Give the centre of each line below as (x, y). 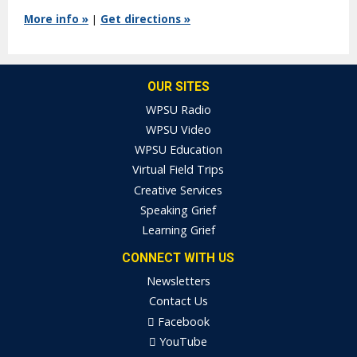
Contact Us (178, 301)
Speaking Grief (178, 210)
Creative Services (178, 190)
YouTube (182, 341)
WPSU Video (178, 130)
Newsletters (178, 281)
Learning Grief (178, 230)
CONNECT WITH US (178, 259)
